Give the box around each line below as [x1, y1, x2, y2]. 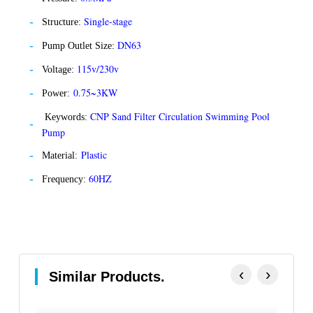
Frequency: [42, 173, 89, 184]
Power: [42, 87, 70, 99]
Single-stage [84, 14, 136, 28]
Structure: [42, 16, 84, 27]
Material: [42, 150, 78, 161]
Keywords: [42, 111, 90, 122]
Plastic [78, 147, 110, 161]
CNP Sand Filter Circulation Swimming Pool [90, 109, 270, 123]
